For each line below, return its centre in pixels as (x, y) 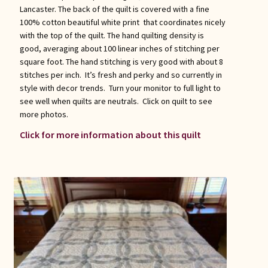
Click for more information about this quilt (110, 135)
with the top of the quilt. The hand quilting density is (112, 36)
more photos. (44, 115)
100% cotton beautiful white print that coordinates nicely (122, 22)
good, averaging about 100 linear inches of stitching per (119, 49)
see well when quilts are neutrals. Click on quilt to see (116, 101)
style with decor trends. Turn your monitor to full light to (120, 88)
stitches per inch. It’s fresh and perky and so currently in (121, 75)
